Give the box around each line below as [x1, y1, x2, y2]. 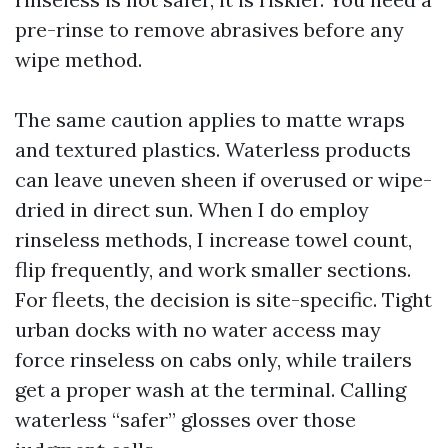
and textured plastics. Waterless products [15, 137, 411, 162]
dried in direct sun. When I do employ [15, 197, 369, 222]
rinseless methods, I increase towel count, [15, 227, 412, 252]
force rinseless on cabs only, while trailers [15, 347, 412, 372]
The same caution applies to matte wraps [15, 107, 405, 132]
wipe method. [15, 47, 142, 72]
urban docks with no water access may [15, 317, 381, 342]
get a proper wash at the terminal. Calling [15, 377, 406, 402]
